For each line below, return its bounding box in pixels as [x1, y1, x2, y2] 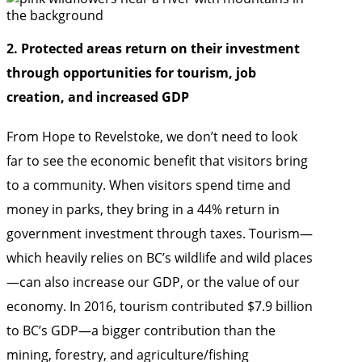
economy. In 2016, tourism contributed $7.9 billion [6, 297, 313, 315]
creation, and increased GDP [6, 88, 189, 107]
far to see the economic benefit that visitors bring [6, 152, 308, 170]
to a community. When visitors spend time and [6, 176, 291, 194]
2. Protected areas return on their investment [6, 40, 300, 58]
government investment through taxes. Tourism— [6, 225, 313, 242]
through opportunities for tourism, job [6, 64, 256, 82]
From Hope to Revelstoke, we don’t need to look [6, 128, 297, 145]
